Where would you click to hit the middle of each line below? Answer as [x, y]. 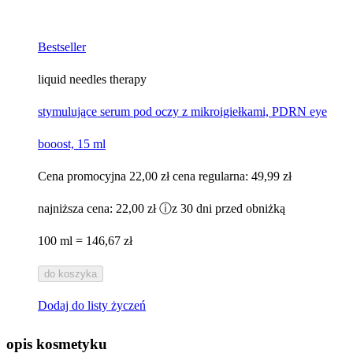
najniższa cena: [77, 208]
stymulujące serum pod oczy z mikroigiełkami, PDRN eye [182, 111]
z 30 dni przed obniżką [229, 208]
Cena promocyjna [82, 176]
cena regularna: [212, 176]
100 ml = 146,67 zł [85, 240]
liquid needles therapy [92, 79]
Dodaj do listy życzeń [92, 305]
